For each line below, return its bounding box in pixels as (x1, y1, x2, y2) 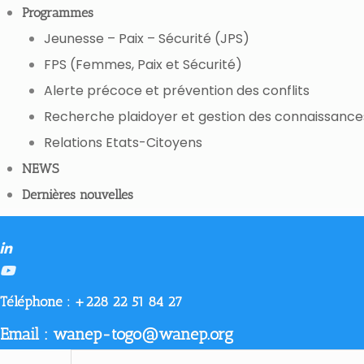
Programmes (22, 5, 94, 20)
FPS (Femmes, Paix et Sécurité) (44, 55, 243, 74)
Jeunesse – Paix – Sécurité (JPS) (44, 29, 250, 48)
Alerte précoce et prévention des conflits (44, 81, 314, 100)
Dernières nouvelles (22, 187, 134, 202)
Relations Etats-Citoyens (44, 133, 203, 152)
